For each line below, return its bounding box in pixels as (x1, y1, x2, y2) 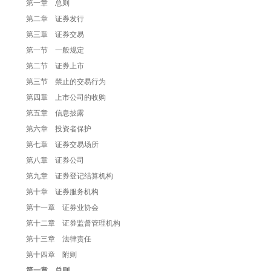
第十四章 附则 (26, 250, 77, 260)
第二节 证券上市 (26, 62, 84, 71)
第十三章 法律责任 (26, 235, 91, 244)
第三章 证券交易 (26, 30, 84, 39)
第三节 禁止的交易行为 (26, 77, 106, 87)
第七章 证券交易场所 (26, 140, 99, 149)
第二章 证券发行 (26, 15, 84, 24)
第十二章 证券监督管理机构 (26, 219, 120, 228)
